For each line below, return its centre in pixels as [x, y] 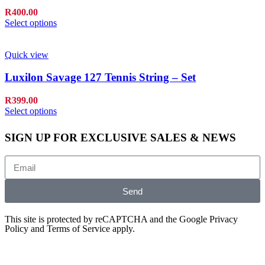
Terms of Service [78, 229]
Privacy [224, 219]
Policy [17, 229]
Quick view [27, 54]
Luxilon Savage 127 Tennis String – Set [100, 77]
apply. [122, 229]
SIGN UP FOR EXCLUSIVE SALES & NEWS [120, 138]
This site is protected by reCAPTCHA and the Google [107, 219]
